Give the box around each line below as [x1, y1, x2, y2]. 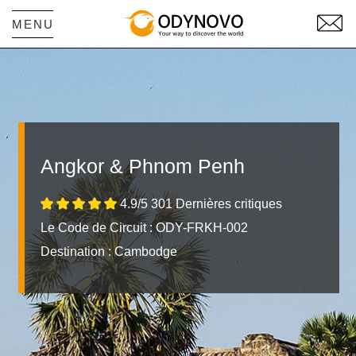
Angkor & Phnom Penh [41, 154, 245, 177]
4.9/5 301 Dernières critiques [117, 196, 282, 211]
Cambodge [111, 244, 177, 258]
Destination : [41, 244, 111, 258]
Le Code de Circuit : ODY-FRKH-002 [41, 220, 248, 234]
